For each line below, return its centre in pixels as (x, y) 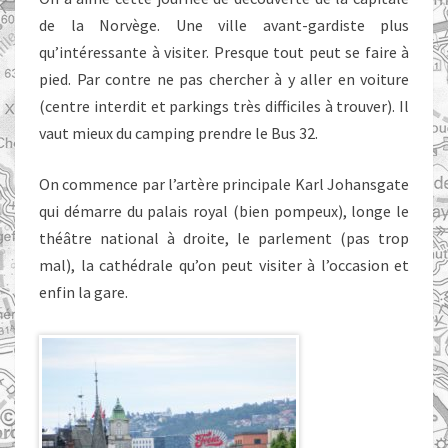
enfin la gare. (83, 292)
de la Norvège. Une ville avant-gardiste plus (224, 25)
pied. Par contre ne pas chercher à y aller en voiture (224, 79)
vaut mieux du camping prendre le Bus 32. (178, 133)
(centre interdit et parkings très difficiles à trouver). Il (224, 106)
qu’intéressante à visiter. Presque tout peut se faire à (224, 52)
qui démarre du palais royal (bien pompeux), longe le (224, 211)
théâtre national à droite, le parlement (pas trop (224, 238)
